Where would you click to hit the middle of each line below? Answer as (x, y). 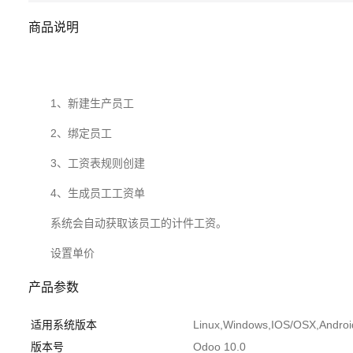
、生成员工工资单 (101, 193)
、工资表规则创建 (101, 163)
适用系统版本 (64, 325)
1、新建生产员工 (92, 104)
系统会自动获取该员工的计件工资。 (139, 223)
